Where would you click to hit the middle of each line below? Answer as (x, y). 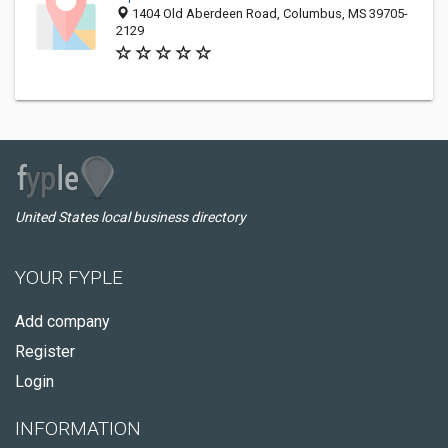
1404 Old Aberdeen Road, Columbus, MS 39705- (268, 13)
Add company (62, 321)
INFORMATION (78, 428)
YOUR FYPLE (69, 277)
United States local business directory (130, 217)
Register (45, 351)
